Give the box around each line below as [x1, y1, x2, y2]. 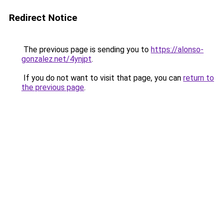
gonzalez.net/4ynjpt [21, 54, 92, 64]
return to [183, 73, 214, 83]
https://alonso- [151, 45, 204, 54]
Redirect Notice [9, 12, 77, 23]
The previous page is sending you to [21, 45, 151, 54]
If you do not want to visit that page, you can [21, 73, 183, 83]
